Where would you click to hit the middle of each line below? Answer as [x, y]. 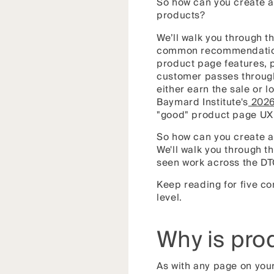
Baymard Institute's [202, 102]
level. [169, 198]
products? [181, 16]
